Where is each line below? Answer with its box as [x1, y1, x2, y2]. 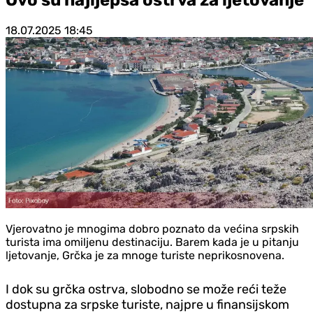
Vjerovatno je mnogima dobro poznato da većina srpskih [6, 221, 299, 235]
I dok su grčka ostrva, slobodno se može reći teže [6, 281, 286, 297]
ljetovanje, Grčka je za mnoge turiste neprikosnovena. [6, 248, 284, 262]
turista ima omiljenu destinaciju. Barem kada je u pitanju [6, 235, 299, 249]
